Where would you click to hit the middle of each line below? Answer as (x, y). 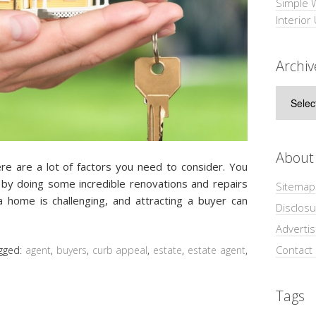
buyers (71, 250)
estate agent (216, 250)
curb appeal (120, 250)
